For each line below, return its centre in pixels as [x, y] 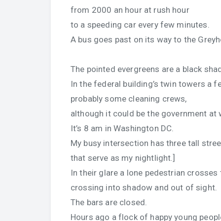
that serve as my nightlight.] [123, 158]
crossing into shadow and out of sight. [144, 187]
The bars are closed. [109, 202]
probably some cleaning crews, [129, 99]
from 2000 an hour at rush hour [130, 10]
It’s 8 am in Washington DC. [122, 128]
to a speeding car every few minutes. [140, 25]
